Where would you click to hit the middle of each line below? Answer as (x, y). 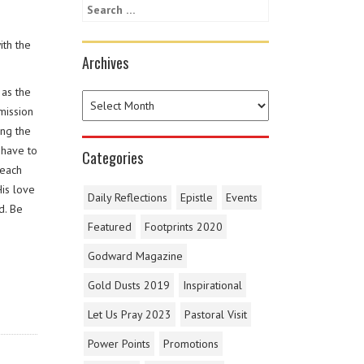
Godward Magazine (135, 256)
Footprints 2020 (184, 227)
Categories (113, 158)
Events (242, 198)
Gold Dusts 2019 (129, 286)
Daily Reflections (128, 198)
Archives (105, 63)
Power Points (119, 344)
